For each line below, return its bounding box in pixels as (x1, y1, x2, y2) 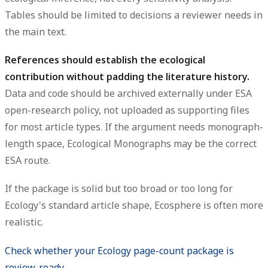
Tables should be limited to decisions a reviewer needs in (5, 8, 263, 22)
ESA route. (5, 154, 50, 167)
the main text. (5, 25, 66, 39)
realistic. (5, 215, 43, 229)
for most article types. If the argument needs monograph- (5, 120, 263, 134)
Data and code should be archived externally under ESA (5, 87, 252, 100)
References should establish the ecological (5, 53, 205, 67)
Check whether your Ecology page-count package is (5, 243, 234, 257)
